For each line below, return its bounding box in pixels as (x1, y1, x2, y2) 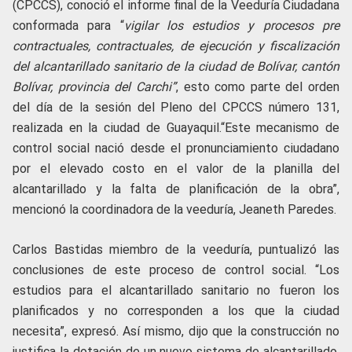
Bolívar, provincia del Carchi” (13, 79, 176, 95)
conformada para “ (13, 18, 124, 34)
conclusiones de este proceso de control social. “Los (13, 262, 339, 278)
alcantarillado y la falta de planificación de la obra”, (13, 181, 339, 197)
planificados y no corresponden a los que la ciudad (13, 303, 339, 319)
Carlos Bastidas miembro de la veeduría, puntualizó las (13, 242, 339, 258)
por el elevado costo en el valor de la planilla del (13, 161, 339, 177)
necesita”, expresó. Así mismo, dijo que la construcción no (13, 324, 339, 339)
